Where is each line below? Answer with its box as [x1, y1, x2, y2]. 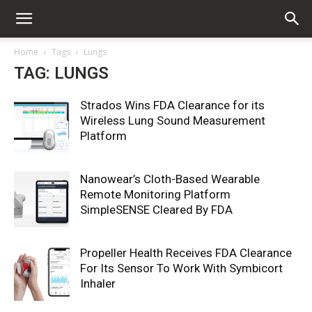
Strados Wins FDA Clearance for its [80, 98, 265, 112]
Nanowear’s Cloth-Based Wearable [80, 172, 260, 186]
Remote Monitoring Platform [80, 187, 231, 201]
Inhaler [80, 276, 116, 290]
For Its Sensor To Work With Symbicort [80, 261, 283, 275]
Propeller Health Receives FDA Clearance [80, 246, 292, 260]
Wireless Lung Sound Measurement [80, 114, 265, 127]
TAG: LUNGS [14, 63, 109, 83]
